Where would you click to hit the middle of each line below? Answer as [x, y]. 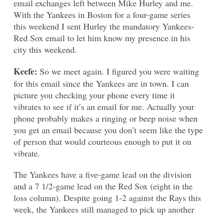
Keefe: [27, 71]
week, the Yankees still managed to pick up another [104, 209]
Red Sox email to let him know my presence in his [102, 38]
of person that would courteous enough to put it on [102, 141]
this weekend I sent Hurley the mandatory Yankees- [104, 26]
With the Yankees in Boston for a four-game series [102, 14]
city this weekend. [45, 49]
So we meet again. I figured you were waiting [119, 71]
